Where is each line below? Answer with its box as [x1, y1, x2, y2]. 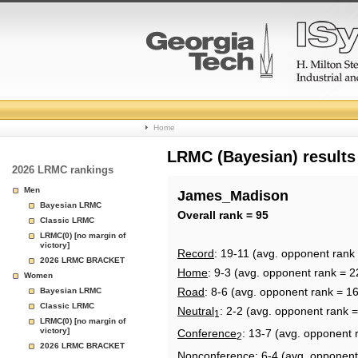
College [145, 93, 215, 114]
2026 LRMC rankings [12, 164, 113, 176]
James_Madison [177, 188, 288, 204]
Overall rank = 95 [177, 209, 268, 221]
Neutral [177, 304, 214, 317]
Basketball [145, 131, 241, 153]
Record [177, 247, 214, 260]
